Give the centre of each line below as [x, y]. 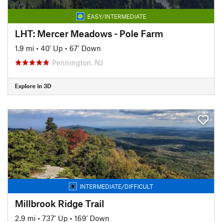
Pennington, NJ [78, 62]
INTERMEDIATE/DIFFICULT [116, 186]
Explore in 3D [33, 86]
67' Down [85, 48]
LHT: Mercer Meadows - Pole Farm [89, 33]
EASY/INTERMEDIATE [116, 16]
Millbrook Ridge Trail [59, 203]
